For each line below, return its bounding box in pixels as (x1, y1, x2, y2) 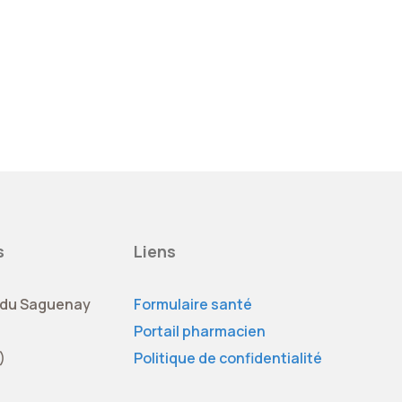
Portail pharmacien (134, 321, 267, 341)
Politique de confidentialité (134, 348, 323, 368)
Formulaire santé (134, 294, 253, 314)
